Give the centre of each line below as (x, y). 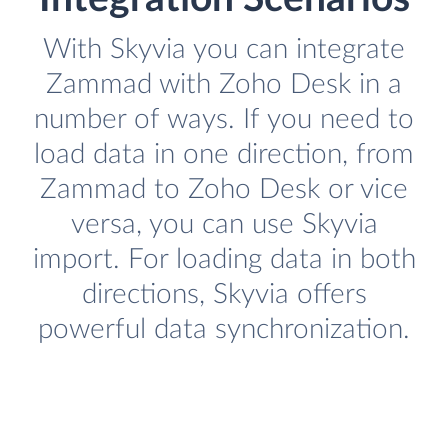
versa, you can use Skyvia (224, 225)
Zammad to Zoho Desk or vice (224, 190)
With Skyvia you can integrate (224, 50)
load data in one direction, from (224, 155)
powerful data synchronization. (224, 330)
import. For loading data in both (224, 260)
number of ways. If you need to (224, 120)
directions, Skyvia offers (224, 295)
